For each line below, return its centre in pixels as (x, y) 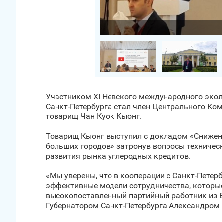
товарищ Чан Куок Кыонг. (94, 116)
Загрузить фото (65, 27)
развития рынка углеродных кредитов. (118, 156)
